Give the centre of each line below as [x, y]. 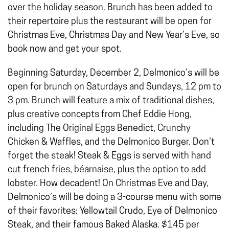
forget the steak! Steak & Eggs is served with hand [109, 156]
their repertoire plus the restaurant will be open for [110, 22]
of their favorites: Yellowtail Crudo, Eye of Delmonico [112, 212]
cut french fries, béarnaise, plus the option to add [107, 170]
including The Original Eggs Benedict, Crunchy [99, 129]
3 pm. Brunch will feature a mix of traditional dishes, [111, 101]
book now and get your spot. [65, 50]
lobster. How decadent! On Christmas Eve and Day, [108, 184]
